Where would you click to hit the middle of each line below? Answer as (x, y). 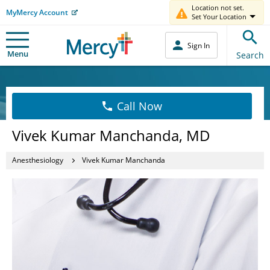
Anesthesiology (38, 160)
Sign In (199, 45)
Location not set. (218, 8)
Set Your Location (219, 17)
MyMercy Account (37, 12)
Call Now (139, 106)
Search (250, 55)
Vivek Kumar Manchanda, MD (111, 135)
